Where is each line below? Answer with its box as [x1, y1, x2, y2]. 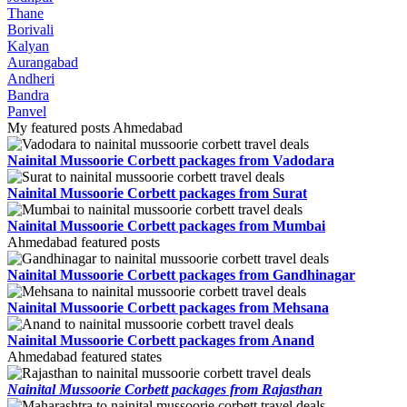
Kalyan [7, 38, 49, 55]
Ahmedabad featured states [7, 349, 162, 365]
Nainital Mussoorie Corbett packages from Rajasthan [7, 382, 323, 398]
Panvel [7, 104, 46, 120]
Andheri [7, 71, 55, 87]
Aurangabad [7, 55, 78, 71]
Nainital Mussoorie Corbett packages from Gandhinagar [7, 267, 355, 283]
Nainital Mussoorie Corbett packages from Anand [7, 333, 314, 349]
